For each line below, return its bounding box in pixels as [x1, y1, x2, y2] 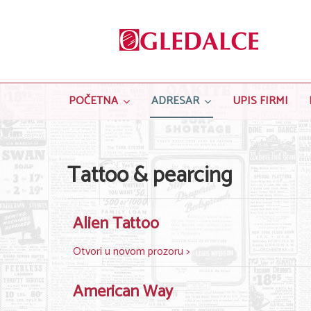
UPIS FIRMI [233, 92, 288, 110]
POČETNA [69, 92, 118, 110]
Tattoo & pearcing [67, 158, 233, 194]
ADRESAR [151, 92, 199, 110]
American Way [73, 278, 173, 305]
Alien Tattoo [73, 210, 159, 237]
